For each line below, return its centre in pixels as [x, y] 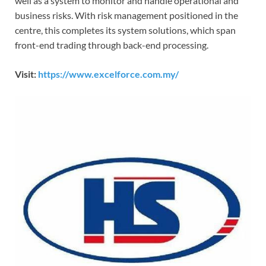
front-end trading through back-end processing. [112, 45]
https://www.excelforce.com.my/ [108, 74]
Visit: [26, 74]
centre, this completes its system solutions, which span [125, 30]
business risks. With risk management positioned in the [126, 15]
